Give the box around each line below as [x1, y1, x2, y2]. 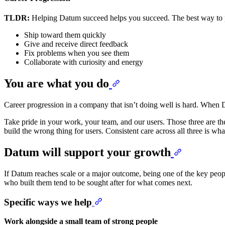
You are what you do [4, 77, 109, 90]
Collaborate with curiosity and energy [24, 58, 143, 67]
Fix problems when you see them [24, 49, 129, 58]
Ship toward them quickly [24, 31, 106, 40]
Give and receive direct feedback [24, 40, 128, 49]
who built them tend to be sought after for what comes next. [4, 178, 192, 187]
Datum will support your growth [4, 145, 171, 159]
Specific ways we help [4, 196, 92, 207]
